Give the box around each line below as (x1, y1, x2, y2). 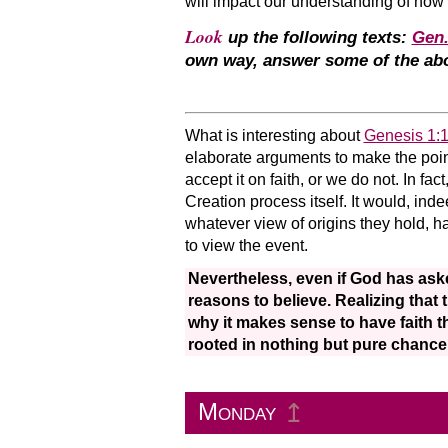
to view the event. (184, 236, 308, 254)
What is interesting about (184, 126, 364, 144)
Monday (197, 398, 276, 426)
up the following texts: (222, 27, 412, 47)
